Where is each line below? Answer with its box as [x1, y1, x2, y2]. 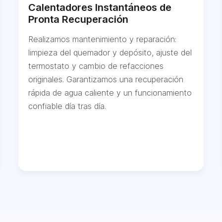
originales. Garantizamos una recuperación [28, 74, 184, 85]
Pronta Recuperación [28, 13, 129, 26]
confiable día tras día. [28, 101, 107, 111]
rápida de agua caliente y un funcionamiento [28, 88, 192, 98]
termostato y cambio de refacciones [28, 61, 164, 71]
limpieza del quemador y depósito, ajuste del [28, 48, 192, 58]
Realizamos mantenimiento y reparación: [28, 34, 177, 45]
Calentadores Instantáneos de [28, 1, 172, 14]
